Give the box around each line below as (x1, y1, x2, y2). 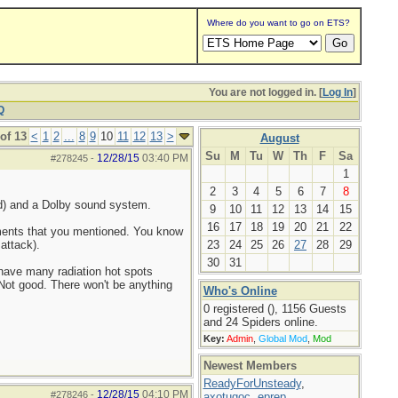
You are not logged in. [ (208, 86, 322, 99)
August (259, 131, 299, 145)
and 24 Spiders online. (203, 315, 318, 329)
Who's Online (203, 284, 277, 298)
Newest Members (203, 359, 297, 372)
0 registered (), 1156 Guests (203, 302, 346, 315)
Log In (322, 86, 353, 99)
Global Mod (258, 333, 307, 344)
